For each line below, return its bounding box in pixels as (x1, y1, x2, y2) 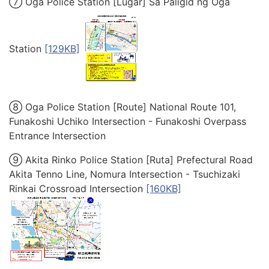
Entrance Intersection (9, 130, 106, 142)
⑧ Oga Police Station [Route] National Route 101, (9, 101, 236, 113)
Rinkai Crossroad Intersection (9, 183, 146, 195)
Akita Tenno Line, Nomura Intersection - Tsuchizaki (9, 168, 240, 181)
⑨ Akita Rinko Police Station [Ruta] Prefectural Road (9, 154, 253, 166)
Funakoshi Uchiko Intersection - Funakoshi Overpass (9, 115, 246, 128)
